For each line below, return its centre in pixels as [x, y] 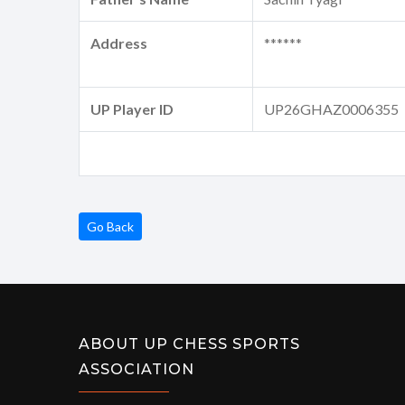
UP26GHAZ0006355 [331, 109]
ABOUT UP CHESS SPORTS [189, 344]
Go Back [110, 227]
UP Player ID [132, 109]
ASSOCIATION [137, 370]
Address [119, 43]
